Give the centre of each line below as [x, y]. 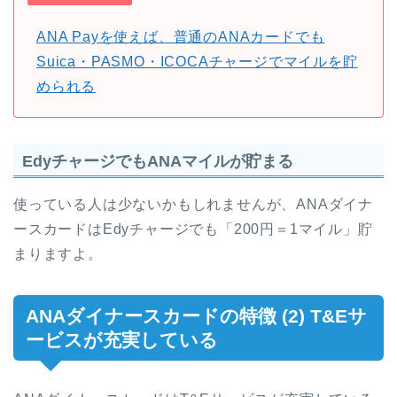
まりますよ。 [58, 254]
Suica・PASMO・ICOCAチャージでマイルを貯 [197, 62]
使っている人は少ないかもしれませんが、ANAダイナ [193, 205]
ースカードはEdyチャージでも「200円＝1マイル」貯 [193, 230]
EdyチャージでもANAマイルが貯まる [158, 161]
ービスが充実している [122, 340]
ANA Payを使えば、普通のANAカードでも [181, 37]
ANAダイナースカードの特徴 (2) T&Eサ [196, 316]
